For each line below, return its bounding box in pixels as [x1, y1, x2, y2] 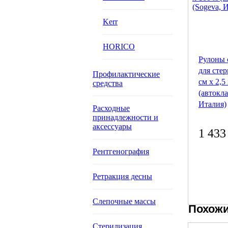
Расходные [93, 104, 130, 112]
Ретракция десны [93, 172, 152, 181]
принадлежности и [93, 113, 158, 122]
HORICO [103, 42, 135, 51]
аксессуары [93, 122, 132, 131]
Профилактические [93, 70, 160, 78]
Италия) [198, 100, 226, 109]
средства [93, 79, 123, 88]
